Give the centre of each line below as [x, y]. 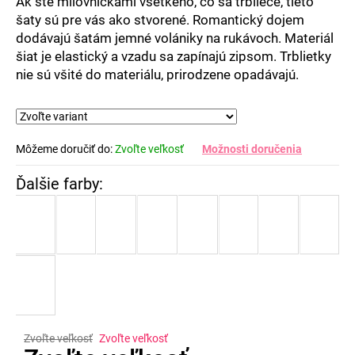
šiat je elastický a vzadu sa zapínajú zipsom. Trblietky [174, 56]
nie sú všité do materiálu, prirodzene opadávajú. [157, 74]
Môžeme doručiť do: [64, 149]
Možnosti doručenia [252, 149]
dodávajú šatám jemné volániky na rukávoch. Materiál [175, 38]
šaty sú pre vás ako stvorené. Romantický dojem [160, 19]
